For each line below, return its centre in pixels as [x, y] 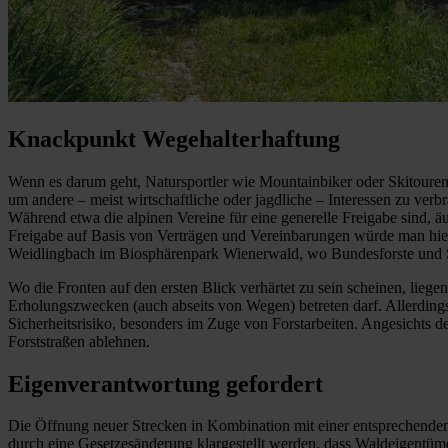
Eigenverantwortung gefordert [165, 383]
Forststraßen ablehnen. [79, 341]
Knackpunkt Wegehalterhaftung [174, 138]
